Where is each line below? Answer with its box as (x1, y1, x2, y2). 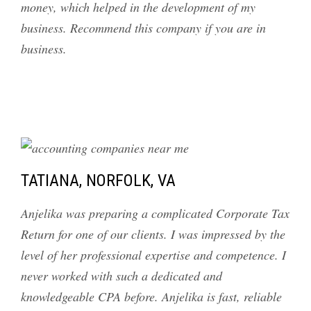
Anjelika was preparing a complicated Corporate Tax (21, 205, 289, 222)
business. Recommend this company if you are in (21, 19, 266, 37)
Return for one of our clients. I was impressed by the (21, 226, 285, 243)
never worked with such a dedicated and (21, 267, 222, 285)
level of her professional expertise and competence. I (21, 246, 286, 264)
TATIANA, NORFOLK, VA (21, 171, 176, 191)
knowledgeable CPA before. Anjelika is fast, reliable (21, 288, 282, 305)
